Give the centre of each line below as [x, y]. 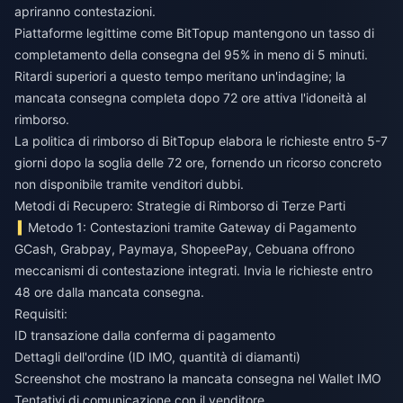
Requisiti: [41, 314]
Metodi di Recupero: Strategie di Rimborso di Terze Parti [180, 206]
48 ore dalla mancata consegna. [109, 292]
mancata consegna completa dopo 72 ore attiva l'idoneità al [190, 98]
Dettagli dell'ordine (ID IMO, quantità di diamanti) [157, 357]
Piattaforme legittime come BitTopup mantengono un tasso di [194, 33]
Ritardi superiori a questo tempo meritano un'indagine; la [180, 76]
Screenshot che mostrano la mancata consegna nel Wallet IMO [198, 379]
